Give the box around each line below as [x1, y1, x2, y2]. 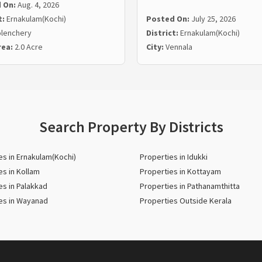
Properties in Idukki [140, 151, 208, 163]
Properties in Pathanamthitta [140, 181, 240, 192]
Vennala [166, 42, 192, 53]
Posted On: [146, 13, 191, 25]
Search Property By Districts [39, 117, 223, 137]
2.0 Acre [14, 42, 43, 53]
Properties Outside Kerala [140, 195, 232, 206]
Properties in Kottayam [140, 166, 221, 177]
